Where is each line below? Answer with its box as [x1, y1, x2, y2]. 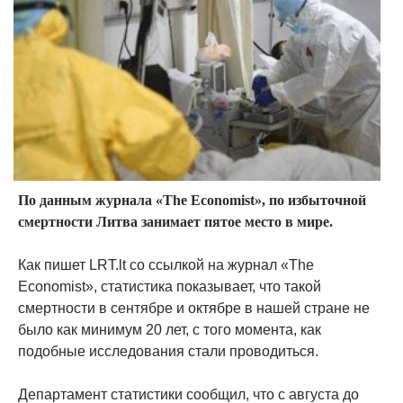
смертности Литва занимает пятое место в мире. [18, 213, 333, 229]
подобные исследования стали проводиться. [18, 343, 318, 359]
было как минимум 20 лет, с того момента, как [18, 321, 321, 337]
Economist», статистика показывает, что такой [18, 278, 321, 294]
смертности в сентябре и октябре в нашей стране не [18, 300, 370, 316]
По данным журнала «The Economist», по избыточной [18, 192, 366, 208]
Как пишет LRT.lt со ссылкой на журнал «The [18, 256, 314, 273]
